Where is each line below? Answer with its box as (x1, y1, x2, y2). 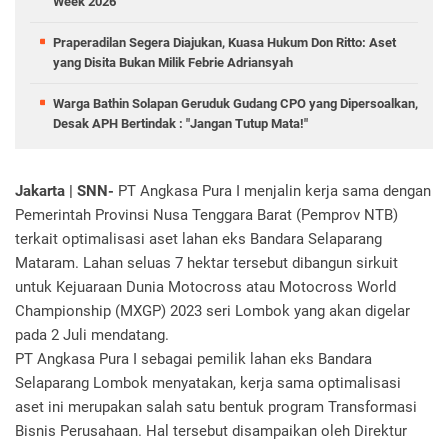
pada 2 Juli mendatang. (15, 326, 169, 344)
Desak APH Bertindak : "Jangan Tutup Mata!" (53, 116, 308, 131)
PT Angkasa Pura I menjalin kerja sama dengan (118, 182, 431, 200)
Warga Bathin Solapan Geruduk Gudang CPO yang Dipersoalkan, (53, 96, 418, 111)
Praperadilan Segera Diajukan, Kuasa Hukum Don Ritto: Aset (53, 35, 396, 50)
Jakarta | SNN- (15, 182, 118, 200)
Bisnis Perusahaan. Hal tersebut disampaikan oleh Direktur (15, 422, 407, 440)
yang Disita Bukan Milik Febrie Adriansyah (53, 55, 293, 70)
